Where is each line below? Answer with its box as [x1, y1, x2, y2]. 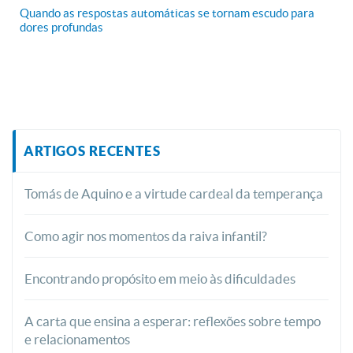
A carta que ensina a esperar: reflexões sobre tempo [24, 314, 321, 329]
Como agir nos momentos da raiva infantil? [24, 229, 267, 244]
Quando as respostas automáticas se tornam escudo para [20, 6, 314, 20]
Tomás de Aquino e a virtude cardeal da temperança [24, 186, 323, 202]
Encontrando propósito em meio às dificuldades [24, 271, 295, 287]
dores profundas [20, 20, 103, 35]
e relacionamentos [24, 332, 130, 347]
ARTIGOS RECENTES [24, 143, 161, 159]
